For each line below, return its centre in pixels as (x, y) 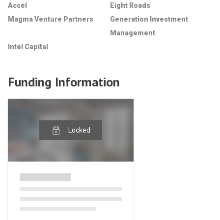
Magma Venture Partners (51, 19)
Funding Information (64, 82)
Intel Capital (28, 47)
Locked (80, 130)
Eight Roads (130, 5)
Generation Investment (149, 19)
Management (133, 33)
